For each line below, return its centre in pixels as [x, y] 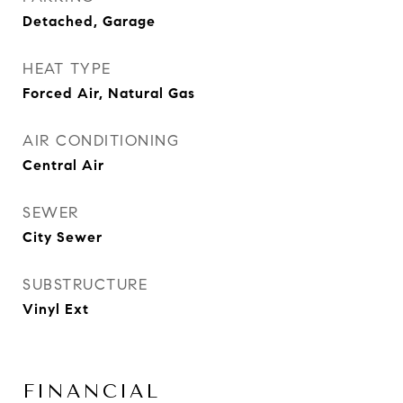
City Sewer [63, 237]
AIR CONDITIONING [101, 141]
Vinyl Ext [56, 309]
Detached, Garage [89, 21]
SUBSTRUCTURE [85, 285]
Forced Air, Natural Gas [109, 93]
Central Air [63, 165]
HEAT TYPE [67, 69]
